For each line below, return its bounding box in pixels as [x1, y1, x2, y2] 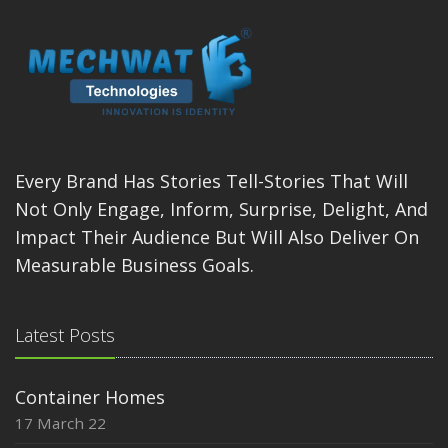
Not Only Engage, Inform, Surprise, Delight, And [15, 197, 428, 222]
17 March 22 [15, 413, 106, 434]
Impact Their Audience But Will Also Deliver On [15, 225, 419, 250]
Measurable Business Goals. [15, 253, 254, 278]
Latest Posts [15, 323, 115, 348]
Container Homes [15, 385, 165, 410]
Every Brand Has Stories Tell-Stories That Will [15, 169, 408, 194]
